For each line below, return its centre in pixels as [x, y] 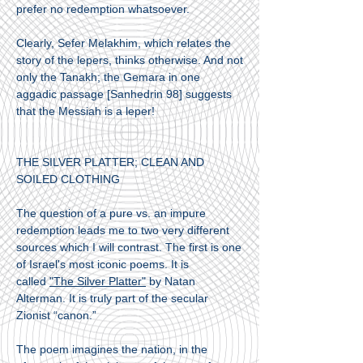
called [33, 281]
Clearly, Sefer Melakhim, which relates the [124, 43]
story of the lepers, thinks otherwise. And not [130, 60]
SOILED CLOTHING [68, 179]
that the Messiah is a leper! [85, 111]
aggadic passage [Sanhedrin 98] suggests [124, 94]
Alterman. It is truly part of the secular [112, 298]
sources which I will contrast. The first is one [129, 247]
